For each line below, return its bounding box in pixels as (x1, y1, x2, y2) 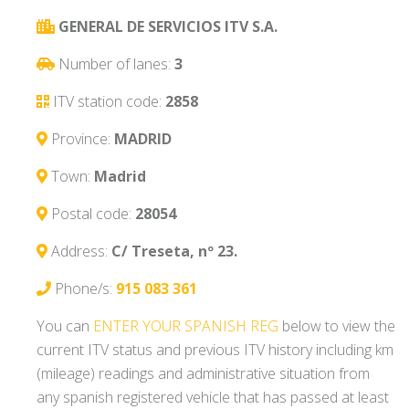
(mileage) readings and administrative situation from (37, 363, 370, 384)
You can (37, 316, 93, 337)
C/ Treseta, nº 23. (111, 241, 237, 262)
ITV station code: (53, 91, 165, 112)
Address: (51, 241, 111, 262)
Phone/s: (55, 278, 116, 299)
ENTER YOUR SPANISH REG (93, 316, 278, 337)
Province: (51, 129, 114, 150)
